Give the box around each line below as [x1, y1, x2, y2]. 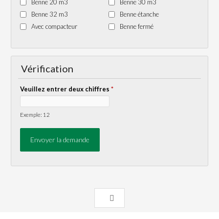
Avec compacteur [31, 22, 78, 30]
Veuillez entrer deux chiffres [20, 85, 111, 93]
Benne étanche [119, 10, 159, 18]
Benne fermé [119, 22, 153, 30]
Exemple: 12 [20, 110, 50, 118]
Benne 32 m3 [31, 10, 68, 18]
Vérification [21, 62, 74, 74]
